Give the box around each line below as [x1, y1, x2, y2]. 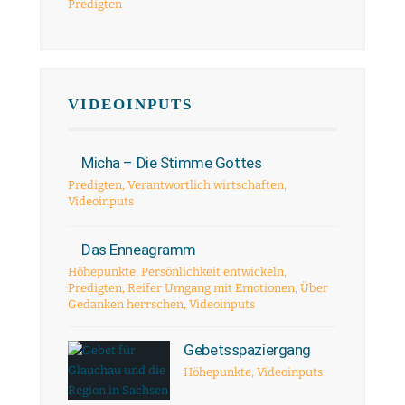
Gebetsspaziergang [184, 341, 312, 359]
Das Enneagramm [81, 240, 197, 259]
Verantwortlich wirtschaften [127, 178, 284, 192]
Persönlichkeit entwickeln [141, 265, 284, 278]
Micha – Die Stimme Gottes [81, 154, 262, 172]
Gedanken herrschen [68, 297, 184, 311]
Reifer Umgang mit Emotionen [127, 281, 295, 295]
